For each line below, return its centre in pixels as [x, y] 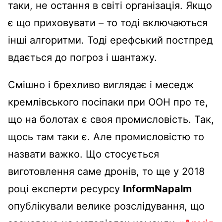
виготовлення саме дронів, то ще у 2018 [106, 171]
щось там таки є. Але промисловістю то [106, 137]
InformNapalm [157, 189]
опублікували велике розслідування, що [106, 206]
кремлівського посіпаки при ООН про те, [108, 102]
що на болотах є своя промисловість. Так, [111, 119]
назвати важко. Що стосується [83, 154]
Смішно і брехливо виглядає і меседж [101, 84]
